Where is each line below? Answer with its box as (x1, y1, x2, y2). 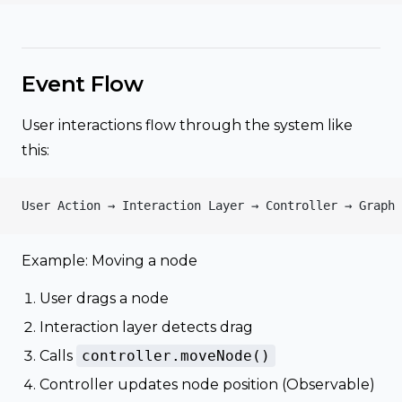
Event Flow (22, 71, 144, 97)
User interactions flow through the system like (22, 117, 353, 134)
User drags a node (39, 290, 169, 307)
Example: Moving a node (22, 252, 197, 269)
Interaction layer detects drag (39, 319, 253, 336)
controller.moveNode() (82, 347, 270, 364)
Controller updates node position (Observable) (39, 376, 375, 393)
